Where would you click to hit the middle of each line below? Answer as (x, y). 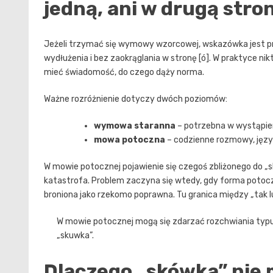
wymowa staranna (135, 126)
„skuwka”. (75, 236)
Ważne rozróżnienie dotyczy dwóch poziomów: (136, 99)
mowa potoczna (129, 140)
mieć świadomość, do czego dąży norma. (124, 73)
